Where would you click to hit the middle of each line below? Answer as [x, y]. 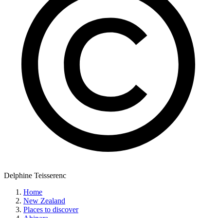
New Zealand [44, 201]
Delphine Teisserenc [35, 176]
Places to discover [51, 210]
